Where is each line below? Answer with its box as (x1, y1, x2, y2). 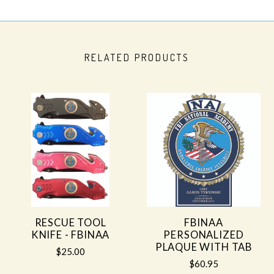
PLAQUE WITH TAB (155, 241, 253, 254)
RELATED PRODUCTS (84, 51, 190, 64)
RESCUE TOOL (34, 217, 106, 229)
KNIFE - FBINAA (31, 229, 110, 242)
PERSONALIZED (163, 229, 244, 242)
